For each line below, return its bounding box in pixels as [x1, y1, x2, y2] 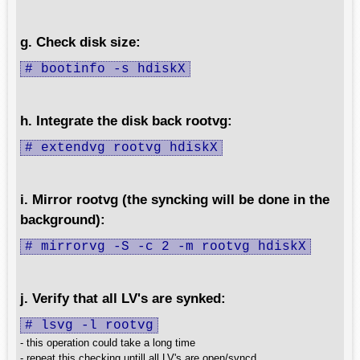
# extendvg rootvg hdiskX [25, 141, 218, 155]
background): [20, 211, 105, 227]
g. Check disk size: [20, 34, 141, 50]
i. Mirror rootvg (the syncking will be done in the [20, 191, 329, 207]
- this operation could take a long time [20, 337, 195, 349]
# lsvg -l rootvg [25, 318, 153, 333]
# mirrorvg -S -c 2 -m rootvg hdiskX [25, 239, 306, 254]
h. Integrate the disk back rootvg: [20, 112, 232, 129]
